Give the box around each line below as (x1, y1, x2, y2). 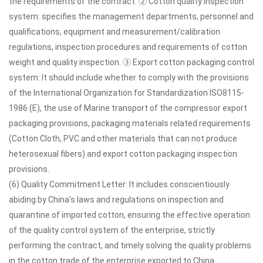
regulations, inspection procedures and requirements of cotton (9, 42, 247, 52)
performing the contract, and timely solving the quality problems (9, 241, 251, 250)
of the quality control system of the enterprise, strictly (9, 225, 215, 235)
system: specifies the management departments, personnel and (9, 12, 254, 21)
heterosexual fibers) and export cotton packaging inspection (9, 149, 237, 159)
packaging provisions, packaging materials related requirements (9, 119, 251, 128)
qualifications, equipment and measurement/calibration (9, 27, 220, 36)
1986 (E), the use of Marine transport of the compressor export (9, 103, 247, 113)
